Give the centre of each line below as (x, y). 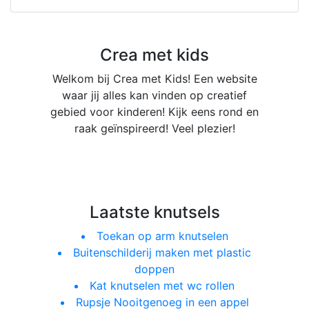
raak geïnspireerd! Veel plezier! (154, 128)
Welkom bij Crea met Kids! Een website (154, 79)
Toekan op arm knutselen (162, 236)
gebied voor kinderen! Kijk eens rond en (154, 112)
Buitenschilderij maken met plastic (162, 252)
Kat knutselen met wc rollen (162, 286)
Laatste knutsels (154, 212)
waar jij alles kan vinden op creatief (154, 95)
